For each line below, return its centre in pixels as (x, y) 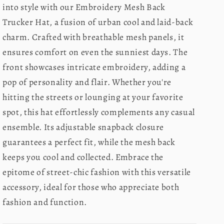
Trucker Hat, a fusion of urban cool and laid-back (98, 22)
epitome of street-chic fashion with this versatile (97, 172)
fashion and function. (45, 202)
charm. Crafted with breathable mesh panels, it (93, 37)
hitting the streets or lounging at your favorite (93, 97)
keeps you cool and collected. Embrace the (83, 157)
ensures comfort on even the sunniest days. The (95, 52)
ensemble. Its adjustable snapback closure (83, 127)
